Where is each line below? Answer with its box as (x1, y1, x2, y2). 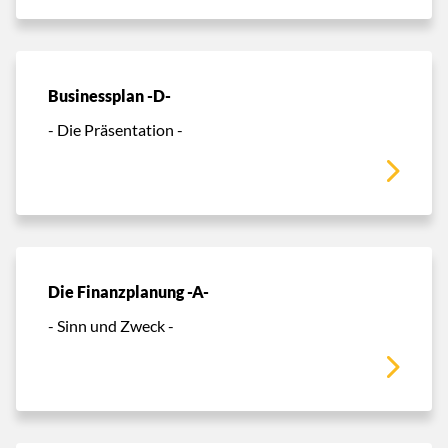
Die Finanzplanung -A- (48, 281, 209, 302)
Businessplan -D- (48, 85, 171, 106)
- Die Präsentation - (48, 119, 183, 139)
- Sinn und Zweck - (48, 315, 174, 335)
